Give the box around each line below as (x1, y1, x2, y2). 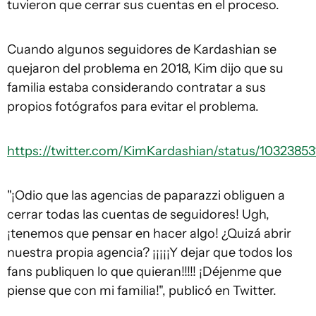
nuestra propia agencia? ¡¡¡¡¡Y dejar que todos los (7, 245, 293, 261)
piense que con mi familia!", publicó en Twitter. (7, 283, 276, 299)
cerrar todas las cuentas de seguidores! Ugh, (7, 207, 269, 223)
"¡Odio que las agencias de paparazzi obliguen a (7, 188, 285, 204)
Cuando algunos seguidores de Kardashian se (7, 42, 276, 58)
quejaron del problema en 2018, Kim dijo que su (7, 61, 284, 77)
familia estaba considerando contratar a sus (7, 80, 266, 96)
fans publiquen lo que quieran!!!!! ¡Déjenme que (7, 264, 281, 280)
